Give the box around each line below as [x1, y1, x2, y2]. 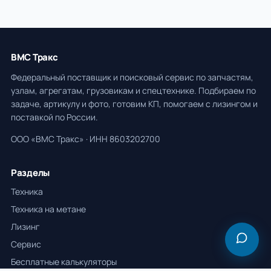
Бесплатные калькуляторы [11, 256, 117, 268]
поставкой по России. [11, 111, 98, 123]
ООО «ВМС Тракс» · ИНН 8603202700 [11, 133, 160, 145]
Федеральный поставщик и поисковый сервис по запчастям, [11, 71, 253, 83]
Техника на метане [11, 203, 86, 215]
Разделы [11, 166, 50, 180]
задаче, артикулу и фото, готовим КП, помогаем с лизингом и [11, 98, 258, 110]
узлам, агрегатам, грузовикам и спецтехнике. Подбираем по [11, 85, 256, 97]
